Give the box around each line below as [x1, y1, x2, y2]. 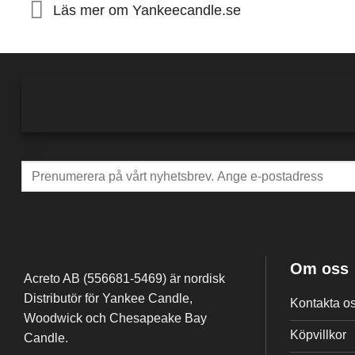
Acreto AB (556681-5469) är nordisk [24, 271, 225, 285]
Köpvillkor [290, 327, 346, 342]
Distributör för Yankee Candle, [24, 291, 193, 305]
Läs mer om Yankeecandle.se [53, 2, 242, 18]
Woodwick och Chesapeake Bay [24, 311, 207, 325]
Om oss [290, 259, 349, 277]
